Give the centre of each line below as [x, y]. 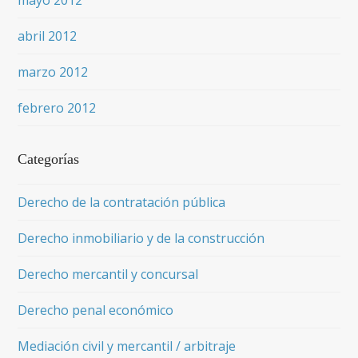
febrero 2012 [57, 108]
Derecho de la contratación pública [122, 202]
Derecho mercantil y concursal [108, 274]
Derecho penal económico [96, 310]
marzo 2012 [53, 72]
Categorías [49, 159]
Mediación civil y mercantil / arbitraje [127, 346]
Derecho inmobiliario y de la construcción [141, 238]
